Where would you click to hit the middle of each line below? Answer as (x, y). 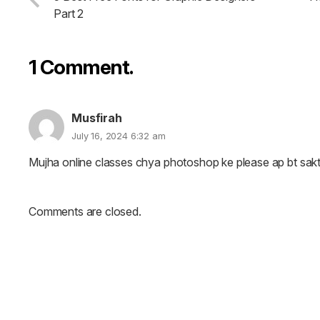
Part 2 (69, 14)
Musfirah (97, 118)
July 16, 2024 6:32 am (119, 136)
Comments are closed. (85, 212)
